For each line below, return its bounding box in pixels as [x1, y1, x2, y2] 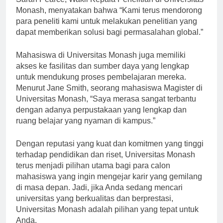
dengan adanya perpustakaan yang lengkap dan [16, 114, 187, 123]
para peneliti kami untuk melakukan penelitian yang [16, 25, 197, 34]
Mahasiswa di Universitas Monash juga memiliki [16, 59, 186, 68]
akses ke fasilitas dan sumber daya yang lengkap [16, 70, 189, 79]
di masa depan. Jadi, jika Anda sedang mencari [16, 192, 183, 201]
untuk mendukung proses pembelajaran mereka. [16, 81, 186, 90]
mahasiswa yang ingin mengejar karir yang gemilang [16, 181, 202, 190]
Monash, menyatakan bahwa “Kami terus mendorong [16, 14, 202, 23]
